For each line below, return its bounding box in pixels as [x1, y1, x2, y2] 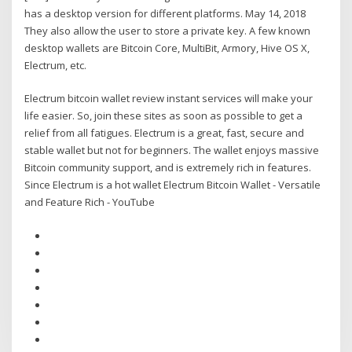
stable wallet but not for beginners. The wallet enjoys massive [24, 143, 320, 158]
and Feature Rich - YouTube [24, 195, 156, 210]
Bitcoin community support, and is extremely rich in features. [24, 160, 312, 175]
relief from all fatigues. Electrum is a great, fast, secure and [24, 126, 305, 141]
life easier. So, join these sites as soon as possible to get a [24, 108, 303, 123]
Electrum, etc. [24, 57, 87, 72]
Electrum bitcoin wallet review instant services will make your [24, 91, 313, 106]
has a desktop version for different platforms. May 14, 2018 [24, 5, 306, 20]
